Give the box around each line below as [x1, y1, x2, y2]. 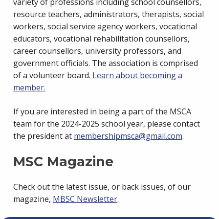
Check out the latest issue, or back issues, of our [13, 181, 191, 193]
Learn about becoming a [92, 70, 182, 81]
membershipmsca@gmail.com [73, 131, 182, 142]
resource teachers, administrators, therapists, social [13, 9, 204, 20]
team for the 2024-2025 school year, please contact [13, 118, 200, 130]
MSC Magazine [13, 153, 113, 170]
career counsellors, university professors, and [13, 45, 181, 57]
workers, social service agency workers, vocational [13, 21, 197, 32]
